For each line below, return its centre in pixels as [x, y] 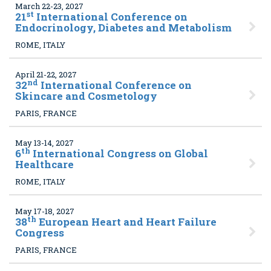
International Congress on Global [119, 153]
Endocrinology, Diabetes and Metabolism [123, 28]
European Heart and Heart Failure [126, 222]
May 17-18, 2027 [45, 211]
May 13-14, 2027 [44, 143]
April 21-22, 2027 [46, 74]
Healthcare [44, 164]
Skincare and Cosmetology [86, 96]
